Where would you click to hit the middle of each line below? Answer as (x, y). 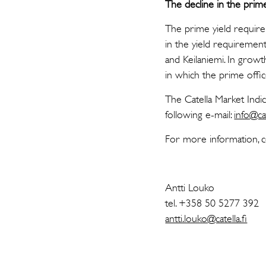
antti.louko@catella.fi (206, 218)
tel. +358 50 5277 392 (212, 203)
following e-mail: (200, 115)
